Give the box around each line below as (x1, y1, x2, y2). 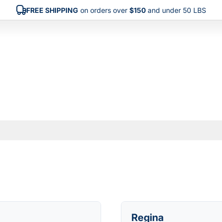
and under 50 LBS (145, 5, 206, 14)
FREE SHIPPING (26, 5, 78, 14)
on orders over (78, 5, 129, 14)
